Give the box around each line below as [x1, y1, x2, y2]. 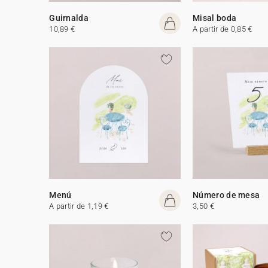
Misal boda [193, 13, 237, 23]
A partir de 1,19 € [49, 201, 109, 211]
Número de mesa [193, 190, 260, 200]
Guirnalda [49, 13, 89, 23]
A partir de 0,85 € [193, 24, 252, 33]
